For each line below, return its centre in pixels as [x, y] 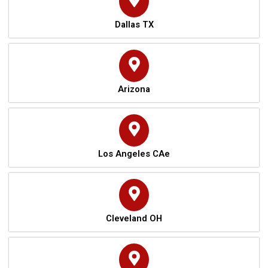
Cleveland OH [134, 218]
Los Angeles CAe [134, 153]
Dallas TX [134, 24]
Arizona [134, 89]
